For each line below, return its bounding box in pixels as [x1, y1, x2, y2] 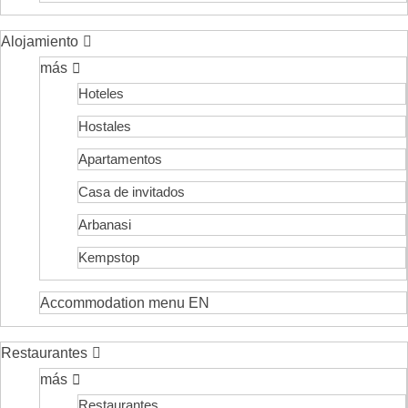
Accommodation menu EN [39, 295, 209, 311]
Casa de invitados [77, 183, 185, 199]
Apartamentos [77, 150, 162, 167]
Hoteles [77, 85, 124, 101]
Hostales [77, 117, 131, 134]
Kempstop [77, 249, 139, 265]
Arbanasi [77, 216, 131, 232]
